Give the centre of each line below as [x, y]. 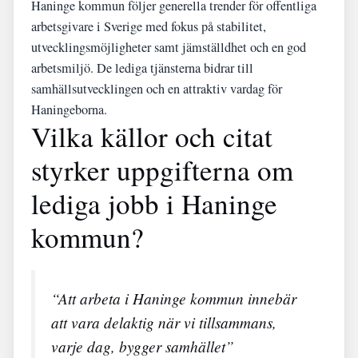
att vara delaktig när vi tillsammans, [164, 322]
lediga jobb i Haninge [154, 203]
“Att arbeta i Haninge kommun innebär [174, 298]
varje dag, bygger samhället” [143, 346]
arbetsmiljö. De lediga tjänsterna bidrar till [142, 68]
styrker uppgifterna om [162, 170]
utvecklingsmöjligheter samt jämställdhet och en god [169, 47]
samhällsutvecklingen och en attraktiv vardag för [157, 89]
